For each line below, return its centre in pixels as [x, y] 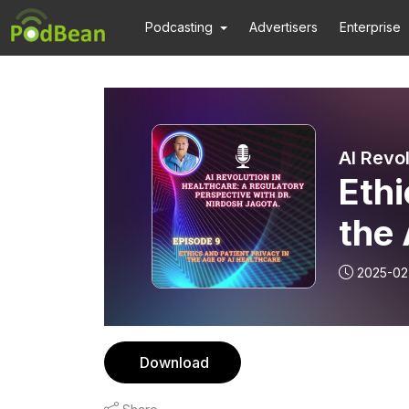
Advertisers [284, 27]
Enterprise [371, 27]
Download [174, 362]
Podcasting [179, 27]
